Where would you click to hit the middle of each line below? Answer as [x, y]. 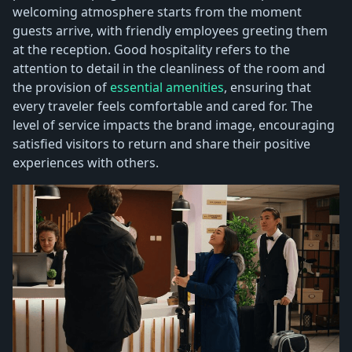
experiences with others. [86, 162]
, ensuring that [268, 87]
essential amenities [167, 87]
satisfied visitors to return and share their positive [161, 143]
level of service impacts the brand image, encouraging [174, 125]
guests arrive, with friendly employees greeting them [170, 30]
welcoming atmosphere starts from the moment [157, 11]
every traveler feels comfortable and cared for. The [163, 106]
